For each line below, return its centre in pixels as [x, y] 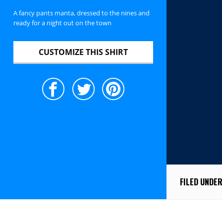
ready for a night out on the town [62, 23]
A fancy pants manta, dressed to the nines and [81, 13]
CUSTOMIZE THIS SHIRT [83, 52]
